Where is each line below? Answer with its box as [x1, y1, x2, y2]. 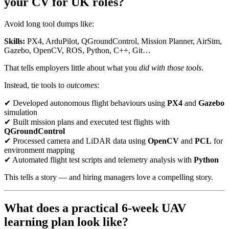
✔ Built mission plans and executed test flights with [4, 117, 170, 126]
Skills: [4, 36, 25, 45]
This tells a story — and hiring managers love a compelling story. [4, 172, 213, 181]
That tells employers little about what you [4, 63, 139, 72]
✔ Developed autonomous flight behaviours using [4, 98, 167, 107]
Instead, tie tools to [4, 80, 66, 89]
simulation [4, 107, 37, 117]
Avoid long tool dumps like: [4, 19, 94, 28]
